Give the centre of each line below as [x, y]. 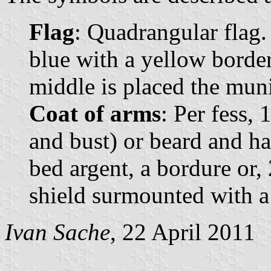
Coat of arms [95, 113]
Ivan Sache [57, 232]
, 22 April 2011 [183, 232]
